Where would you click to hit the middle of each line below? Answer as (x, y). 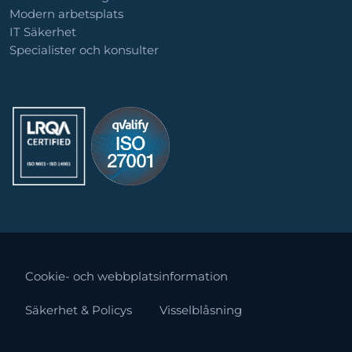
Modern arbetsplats (66, 15)
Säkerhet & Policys (79, 311)
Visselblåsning (201, 311)
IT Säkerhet (43, 33)
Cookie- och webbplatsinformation (126, 277)
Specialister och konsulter (84, 51)
